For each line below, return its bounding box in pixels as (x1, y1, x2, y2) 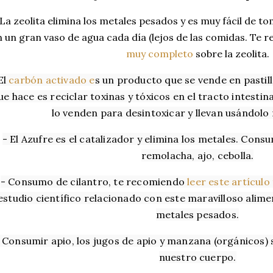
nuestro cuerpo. (158, 251, 236, 263)
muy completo (126, 48, 193, 60)
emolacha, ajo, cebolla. (146, 149, 254, 161)
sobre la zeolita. (193, 48, 269, 60)
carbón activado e (9, 74, 95, 86)
